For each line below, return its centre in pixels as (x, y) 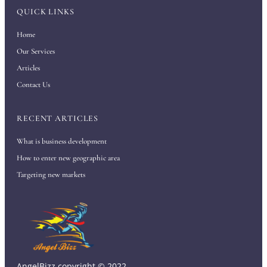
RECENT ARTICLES (58, 119)
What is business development (62, 142)
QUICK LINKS (46, 12)
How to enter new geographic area (68, 158)
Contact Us (33, 85)
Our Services (36, 52)
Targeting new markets (51, 175)
